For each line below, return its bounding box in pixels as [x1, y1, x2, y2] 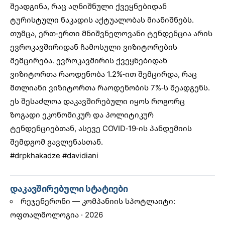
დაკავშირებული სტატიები [10, 182, 129, 194]
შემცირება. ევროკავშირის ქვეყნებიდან [10, 55, 167, 65]
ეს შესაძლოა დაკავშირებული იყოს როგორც [10, 95, 185, 106]
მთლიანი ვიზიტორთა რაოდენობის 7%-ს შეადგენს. [10, 82, 210, 92]
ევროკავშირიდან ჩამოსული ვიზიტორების [10, 41, 177, 52]
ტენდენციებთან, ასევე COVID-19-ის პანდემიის [10, 123, 192, 133]
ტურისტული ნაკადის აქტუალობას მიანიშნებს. [10, 14, 194, 25]
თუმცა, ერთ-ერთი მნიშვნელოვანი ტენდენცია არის [10, 28, 212, 38]
